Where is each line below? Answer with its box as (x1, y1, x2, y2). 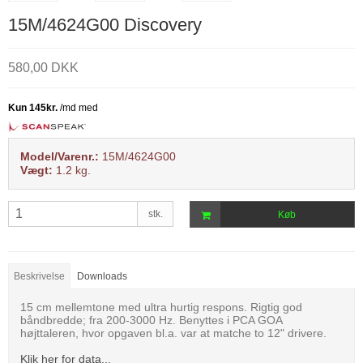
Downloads (77, 270, 128, 282)
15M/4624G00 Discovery (8, 15, 202, 36)
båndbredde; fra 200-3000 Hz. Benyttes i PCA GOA (20, 313, 282, 327)
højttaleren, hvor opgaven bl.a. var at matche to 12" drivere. (20, 326, 327, 340)
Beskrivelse (14, 270, 66, 282)
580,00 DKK (8, 61, 79, 75)
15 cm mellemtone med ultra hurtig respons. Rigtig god (20, 300, 302, 314)
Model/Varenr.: (20, 150, 99, 164)
